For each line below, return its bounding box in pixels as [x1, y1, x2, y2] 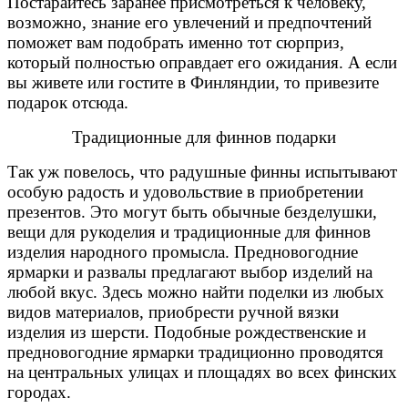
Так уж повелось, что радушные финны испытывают [7, 162, 397, 182]
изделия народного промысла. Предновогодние [7, 242, 358, 262]
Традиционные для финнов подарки [72, 127, 336, 148]
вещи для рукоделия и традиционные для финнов [7, 222, 371, 242]
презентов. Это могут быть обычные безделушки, [7, 202, 377, 222]
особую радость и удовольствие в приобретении [7, 182, 363, 202]
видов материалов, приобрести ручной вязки [7, 302, 339, 322]
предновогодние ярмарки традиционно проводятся [7, 342, 383, 362]
